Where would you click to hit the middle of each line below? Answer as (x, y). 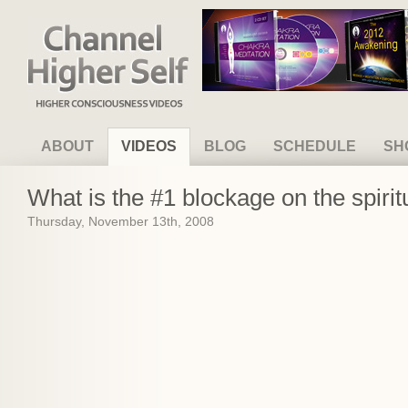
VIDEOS (149, 146)
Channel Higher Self (87, 26)
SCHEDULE (315, 146)
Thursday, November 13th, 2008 (121, 221)
